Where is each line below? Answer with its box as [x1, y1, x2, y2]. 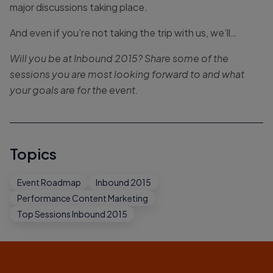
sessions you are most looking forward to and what [10, 67, 244, 80]
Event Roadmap [17, 176, 81, 188]
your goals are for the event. [10, 83, 138, 96]
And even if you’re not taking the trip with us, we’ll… [10, 26, 237, 39]
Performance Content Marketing [17, 192, 148, 204]
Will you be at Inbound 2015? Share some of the [10, 51, 229, 65]
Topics [10, 144, 57, 163]
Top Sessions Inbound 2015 [17, 208, 127, 219]
